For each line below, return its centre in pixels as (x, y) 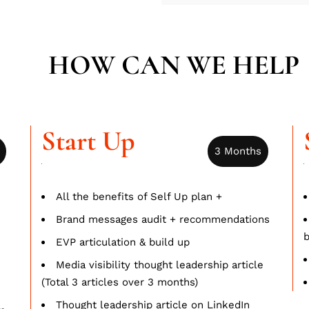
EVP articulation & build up (122, 242)
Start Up (88, 140)
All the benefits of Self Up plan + (139, 196)
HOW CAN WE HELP (173, 64)
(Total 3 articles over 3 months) (119, 282)
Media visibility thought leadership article (159, 265)
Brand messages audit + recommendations (162, 219)
